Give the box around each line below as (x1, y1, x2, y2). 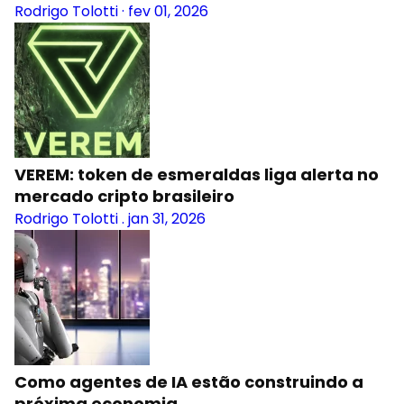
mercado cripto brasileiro (14, 185, 234, 207)
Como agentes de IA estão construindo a (14, 371, 363, 393)
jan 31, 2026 (128, 208, 206, 229)
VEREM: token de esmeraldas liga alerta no (14, 163, 379, 186)
